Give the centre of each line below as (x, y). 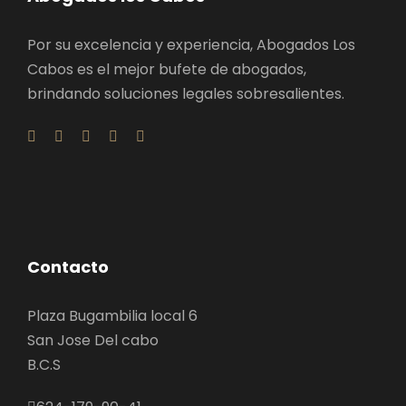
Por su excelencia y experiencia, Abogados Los (191, 45)
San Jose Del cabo (93, 340)
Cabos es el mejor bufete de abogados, (167, 69)
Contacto (68, 267)
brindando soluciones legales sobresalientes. (186, 94)
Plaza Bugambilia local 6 (112, 316)
